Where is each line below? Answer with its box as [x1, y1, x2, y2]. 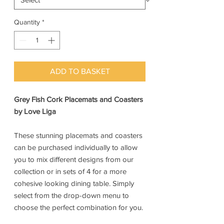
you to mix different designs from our [14, 155, 133, 164]
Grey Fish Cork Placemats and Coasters [14, 95, 143, 104]
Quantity [14, 18, 40, 26]
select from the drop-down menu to [14, 191, 129, 200]
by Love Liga [14, 107, 56, 116]
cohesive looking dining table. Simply [14, 179, 134, 188]
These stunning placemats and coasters [14, 131, 142, 140]
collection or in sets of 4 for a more [14, 167, 126, 176]
